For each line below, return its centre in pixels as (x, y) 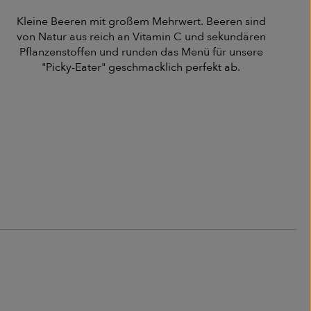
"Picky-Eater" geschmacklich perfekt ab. (141, 68)
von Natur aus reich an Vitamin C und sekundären (141, 37)
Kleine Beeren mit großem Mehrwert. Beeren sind (141, 22)
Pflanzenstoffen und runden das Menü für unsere (141, 52)
